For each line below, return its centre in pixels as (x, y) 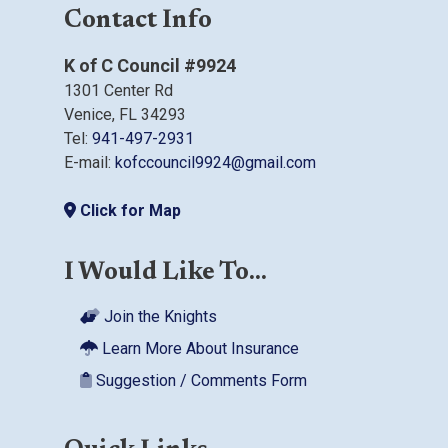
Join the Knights (158, 316)
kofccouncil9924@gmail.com (215, 163)
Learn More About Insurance (198, 348)
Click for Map (128, 211)
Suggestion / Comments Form (199, 380)
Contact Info (138, 21)
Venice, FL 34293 (125, 115)
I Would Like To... (165, 274)
